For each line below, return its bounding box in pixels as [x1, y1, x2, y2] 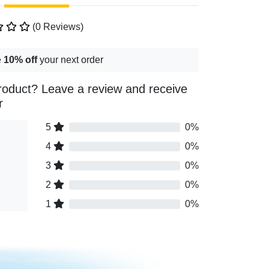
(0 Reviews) [30, 22, 83, 32]
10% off [4, 55, 37, 65]
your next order [37, 55, 103, 65]
